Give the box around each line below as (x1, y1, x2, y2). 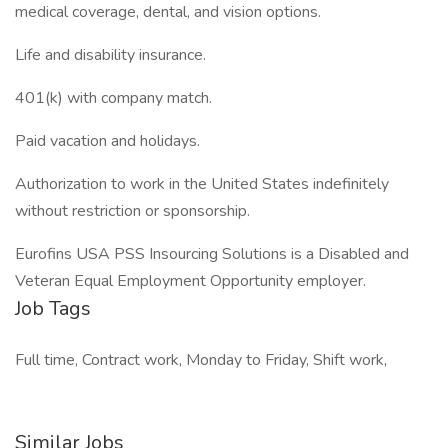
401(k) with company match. (15, 87, 212, 109)
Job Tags (15, 295, 91, 322)
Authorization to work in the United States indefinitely (15, 173, 389, 195)
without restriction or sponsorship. (15, 200, 250, 222)
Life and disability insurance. (15, 44, 206, 66)
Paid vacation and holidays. (15, 130, 200, 152)
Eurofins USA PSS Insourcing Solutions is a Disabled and (15, 243, 409, 265)
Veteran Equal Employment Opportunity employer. (15, 270, 366, 292)
